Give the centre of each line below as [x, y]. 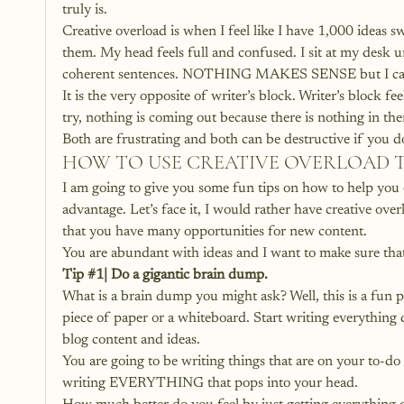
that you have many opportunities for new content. [215, 232]
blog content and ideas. [131, 340]
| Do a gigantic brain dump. [186, 275]
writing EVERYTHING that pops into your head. [210, 383]
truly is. [85, 10]
